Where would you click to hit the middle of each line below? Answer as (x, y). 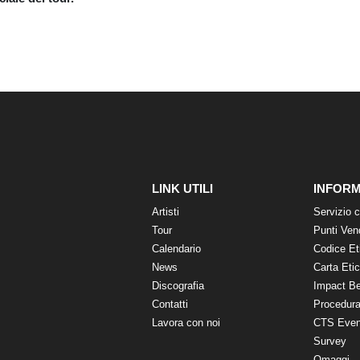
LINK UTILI (182, 189)
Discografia (178, 285)
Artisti (165, 211)
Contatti (170, 304)
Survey (330, 341)
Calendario (176, 248)
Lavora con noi (186, 322)
